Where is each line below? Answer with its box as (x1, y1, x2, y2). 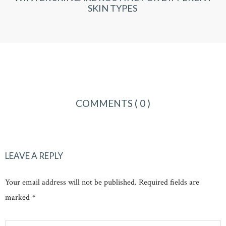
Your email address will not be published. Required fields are (5, 177, 199, 188)
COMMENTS (76, 97, 135, 109)
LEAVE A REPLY (5, 150, 63, 161)
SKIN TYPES (87, 3, 139, 14)
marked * (5, 192, 35, 203)
